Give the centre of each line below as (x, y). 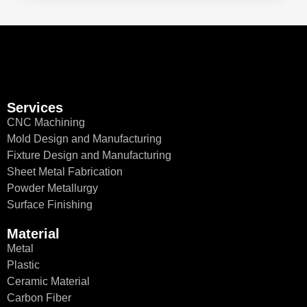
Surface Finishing (50, 204)
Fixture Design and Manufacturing (89, 155)
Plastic (23, 265)
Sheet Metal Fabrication (65, 171)
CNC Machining (46, 122)
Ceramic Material (48, 281)
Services (35, 107)
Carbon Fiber (39, 297)
